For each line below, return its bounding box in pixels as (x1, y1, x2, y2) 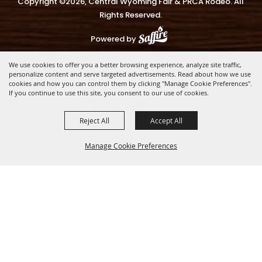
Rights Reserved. (99, 9, 163, 21)
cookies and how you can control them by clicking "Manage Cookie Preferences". (9, 79, 252, 88)
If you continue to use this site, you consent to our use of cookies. (9, 88, 209, 97)
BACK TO (10, 194, 51, 204)
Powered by (90, 33, 142, 45)
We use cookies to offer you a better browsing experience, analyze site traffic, (9, 60, 242, 69)
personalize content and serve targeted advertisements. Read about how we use (9, 70, 251, 78)
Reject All (80, 116, 109, 125)
